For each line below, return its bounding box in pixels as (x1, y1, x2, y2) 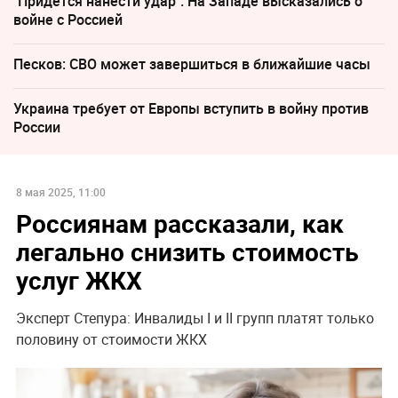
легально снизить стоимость (15, 235, 359, 269)
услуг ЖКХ (15, 263, 142, 298)
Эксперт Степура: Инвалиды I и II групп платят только (15, 308, 374, 329)
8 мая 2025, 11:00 (15, 185, 106, 200)
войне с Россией (13, 9, 123, 29)
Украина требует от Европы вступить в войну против (13, 98, 369, 118)
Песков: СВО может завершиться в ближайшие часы (13, 53, 370, 74)
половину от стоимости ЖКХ (15, 330, 207, 350)
